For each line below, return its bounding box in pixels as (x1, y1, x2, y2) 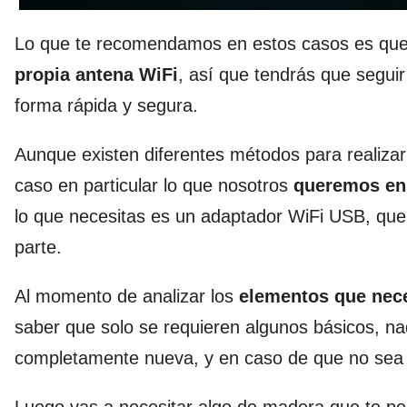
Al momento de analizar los (15, 285, 239, 306)
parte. (15, 236, 62, 257)
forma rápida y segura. (15, 94, 198, 115)
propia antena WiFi (15, 64, 178, 84)
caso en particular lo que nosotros (15, 174, 293, 195)
